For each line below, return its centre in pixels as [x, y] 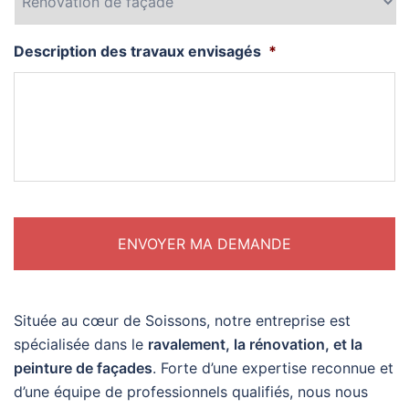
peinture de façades [83, 368]
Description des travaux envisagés [137, 51]
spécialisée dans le [81, 344]
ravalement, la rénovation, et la [255, 344]
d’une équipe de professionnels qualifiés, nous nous [191, 392]
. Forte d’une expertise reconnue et [273, 368]
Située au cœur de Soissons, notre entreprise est [182, 320]
